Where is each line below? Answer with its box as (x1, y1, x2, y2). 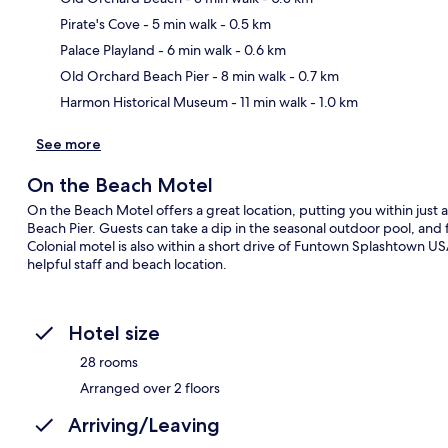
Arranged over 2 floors (80, 378, 220, 397)
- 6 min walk (155, 40, 232, 59)
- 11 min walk (228, 92, 307, 111)
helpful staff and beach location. (26, 254, 227, 273)
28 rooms (80, 352, 138, 371)
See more (36, 134, 101, 153)
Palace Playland (60, 40, 155, 59)
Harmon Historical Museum (60, 92, 228, 111)
